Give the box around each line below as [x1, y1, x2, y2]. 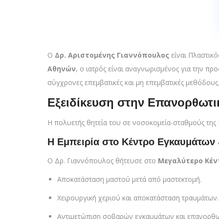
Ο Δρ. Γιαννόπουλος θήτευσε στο [47, 156, 158, 165]
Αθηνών [47, 64, 76, 73]
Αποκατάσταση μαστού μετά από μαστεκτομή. [57, 175, 201, 184]
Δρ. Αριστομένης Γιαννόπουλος [55, 50, 169, 60]
